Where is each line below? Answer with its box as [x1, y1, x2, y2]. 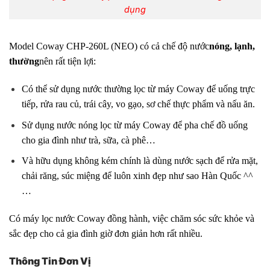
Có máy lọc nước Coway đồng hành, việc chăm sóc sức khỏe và [9, 213, 254, 224]
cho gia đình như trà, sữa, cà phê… [21, 134, 155, 145]
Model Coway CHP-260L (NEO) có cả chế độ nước [9, 41, 209, 52]
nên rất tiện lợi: [39, 56, 96, 67]
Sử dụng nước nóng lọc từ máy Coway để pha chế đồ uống [21, 119, 248, 130]
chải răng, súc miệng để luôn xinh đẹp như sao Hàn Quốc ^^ [21, 171, 253, 181]
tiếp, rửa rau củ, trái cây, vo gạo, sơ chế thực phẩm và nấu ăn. [21, 99, 255, 110]
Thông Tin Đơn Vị [9, 254, 91, 267]
